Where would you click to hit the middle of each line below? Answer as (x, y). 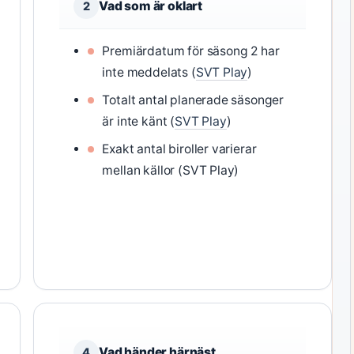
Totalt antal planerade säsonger (193, 100)
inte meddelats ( (149, 72)
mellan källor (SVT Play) (171, 170)
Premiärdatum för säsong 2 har (191, 51)
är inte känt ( (139, 121)
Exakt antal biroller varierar (179, 149)
